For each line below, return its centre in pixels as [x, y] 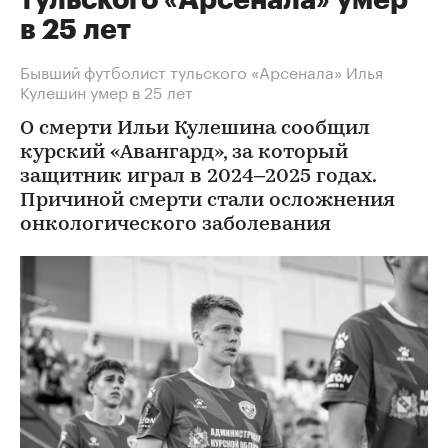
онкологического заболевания [175, 225]
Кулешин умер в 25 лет [106, 91]
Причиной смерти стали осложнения [207, 201]
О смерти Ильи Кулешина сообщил [195, 129]
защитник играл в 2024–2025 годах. [198, 177]
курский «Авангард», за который [184, 153]
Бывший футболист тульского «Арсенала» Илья [201, 71]
